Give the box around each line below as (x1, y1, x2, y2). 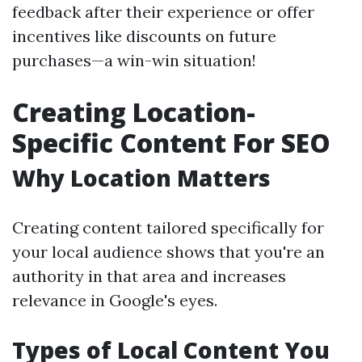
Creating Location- (12, 95, 255, 129)
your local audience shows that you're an (12, 242, 325, 262)
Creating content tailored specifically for (12, 217, 324, 238)
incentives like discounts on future (12, 26, 276, 46)
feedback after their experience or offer (12, 2, 314, 22)
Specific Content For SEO (12, 125, 330, 160)
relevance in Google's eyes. (12, 290, 217, 310)
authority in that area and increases (12, 266, 286, 286)
